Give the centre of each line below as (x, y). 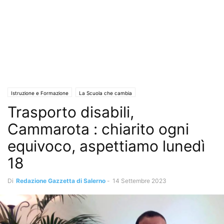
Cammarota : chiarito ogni (98, 129)
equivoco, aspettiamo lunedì (106, 146)
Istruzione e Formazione (40, 93)
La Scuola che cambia (105, 93)
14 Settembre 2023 (139, 181)
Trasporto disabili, (71, 112)
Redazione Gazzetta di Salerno (61, 181)
